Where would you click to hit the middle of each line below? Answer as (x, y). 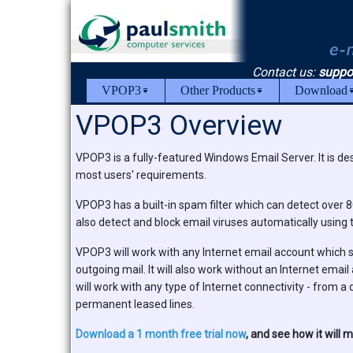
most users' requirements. (141, 175)
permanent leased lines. (135, 304)
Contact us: (285, 72)
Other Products (218, 90)
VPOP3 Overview (179, 126)
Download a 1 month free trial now (161, 334)
